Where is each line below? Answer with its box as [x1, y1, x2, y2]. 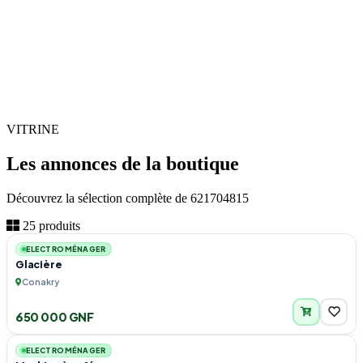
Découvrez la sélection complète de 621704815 [6, 190, 249, 205]
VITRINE [6, 122, 59, 136]
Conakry [22, 276, 59, 288]
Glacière [15, 257, 62, 271]
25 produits [19, 218, 80, 233]
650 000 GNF [15, 309, 94, 324]
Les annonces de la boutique [6, 152, 239, 174]
